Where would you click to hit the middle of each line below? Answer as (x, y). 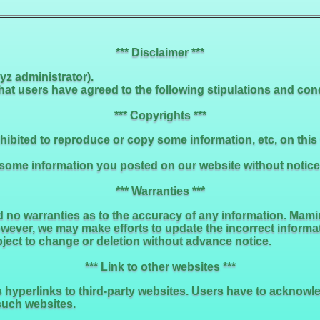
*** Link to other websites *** (160, 267)
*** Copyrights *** (160, 115)
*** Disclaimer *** (160, 52)
